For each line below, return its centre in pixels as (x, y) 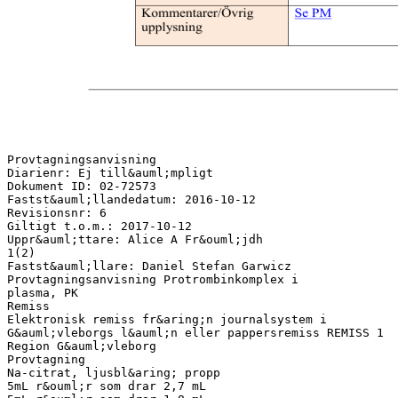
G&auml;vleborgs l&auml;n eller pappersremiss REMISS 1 (195, 332)
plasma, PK (43, 292)
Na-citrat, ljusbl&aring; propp (114, 372)
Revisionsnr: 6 (57, 212)
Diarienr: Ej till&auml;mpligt (110, 172)
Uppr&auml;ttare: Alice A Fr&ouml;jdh (135, 239)
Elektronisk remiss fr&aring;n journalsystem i (167, 319)
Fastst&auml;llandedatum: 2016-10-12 (131, 199)
